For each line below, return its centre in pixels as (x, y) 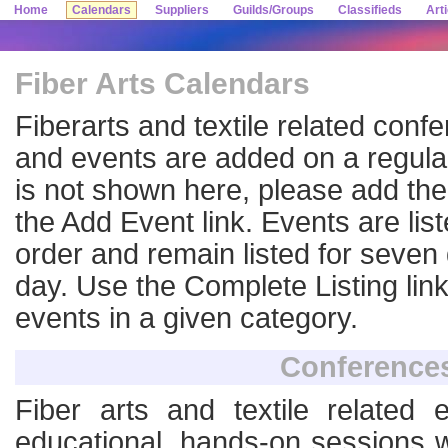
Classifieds (370, 10)
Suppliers (182, 10)
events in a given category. (187, 318)
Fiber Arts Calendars (163, 83)
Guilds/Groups (273, 10)
